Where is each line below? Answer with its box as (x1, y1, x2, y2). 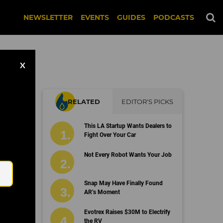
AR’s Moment (84, 189, 120, 196)
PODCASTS (153, 13, 194, 22)
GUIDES (117, 13, 145, 22)
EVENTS (81, 13, 109, 22)
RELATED (68, 98, 100, 106)
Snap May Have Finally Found (84, 180, 163, 187)
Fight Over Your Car (84, 131, 136, 138)
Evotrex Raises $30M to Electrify (84, 208, 170, 216)
